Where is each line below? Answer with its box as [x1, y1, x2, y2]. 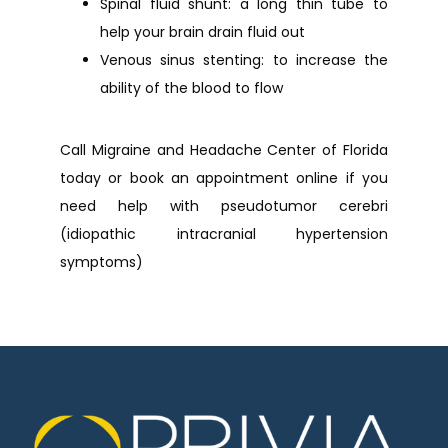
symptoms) [60, 252, 143, 272]
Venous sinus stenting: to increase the [100, 50, 388, 70]
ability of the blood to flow [100, 78, 283, 98]
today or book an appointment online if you [60, 168, 388, 188]
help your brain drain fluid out [100, 22, 313, 42]
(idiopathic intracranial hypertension [60, 224, 388, 244]
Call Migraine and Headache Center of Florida [60, 140, 388, 160]
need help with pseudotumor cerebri [60, 196, 388, 216]
